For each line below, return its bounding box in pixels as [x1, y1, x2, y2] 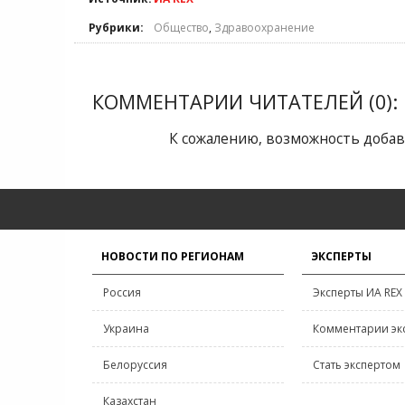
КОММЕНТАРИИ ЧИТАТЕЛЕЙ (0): [92, 89, 398, 115]
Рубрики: [89, 20, 144, 35]
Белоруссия [103, 357, 167, 372]
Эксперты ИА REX [313, 285, 402, 300]
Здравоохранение [214, 20, 315, 35]
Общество [154, 20, 209, 35]
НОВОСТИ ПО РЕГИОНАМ [101, 249, 244, 264]
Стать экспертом [313, 357, 400, 372]
